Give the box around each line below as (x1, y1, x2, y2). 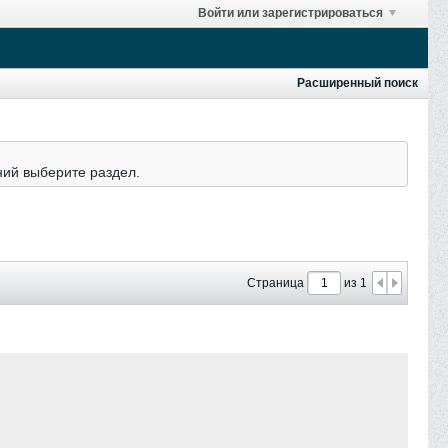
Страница (247, 276, 304, 290)
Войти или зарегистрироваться (198, 6, 383, 20)
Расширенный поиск (297, 76, 418, 90)
